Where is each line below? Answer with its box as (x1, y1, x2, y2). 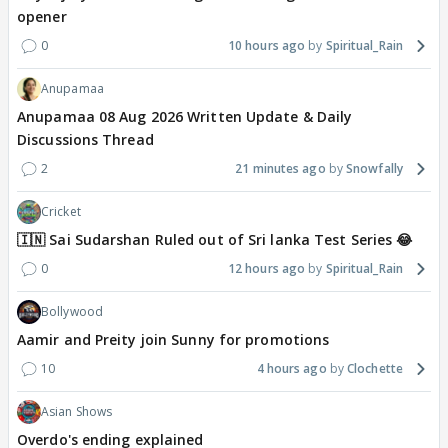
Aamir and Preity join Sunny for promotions (17, 330, 330, 349)
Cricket (41, 203, 81, 220)
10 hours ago (227, 37, 306, 54)
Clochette (347, 360, 403, 377)
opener (17, 7, 67, 26)
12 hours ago (227, 260, 306, 277)
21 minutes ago (235, 160, 326, 177)
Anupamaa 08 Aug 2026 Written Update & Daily (17, 107, 353, 126)
